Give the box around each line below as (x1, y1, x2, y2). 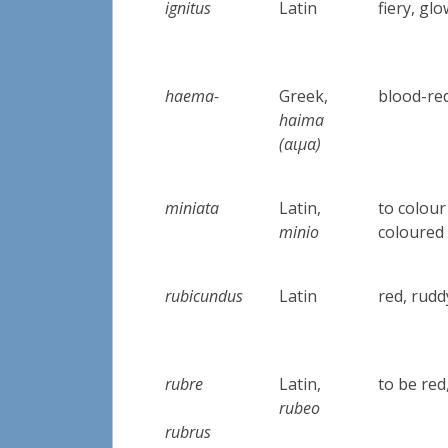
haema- (165, 84, 220, 107)
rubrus (165, 420, 212, 443)
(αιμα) (279, 132, 322, 155)
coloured (378, 220, 445, 243)
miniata (165, 196, 220, 219)
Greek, (279, 84, 329, 107)
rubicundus (165, 284, 244, 307)
